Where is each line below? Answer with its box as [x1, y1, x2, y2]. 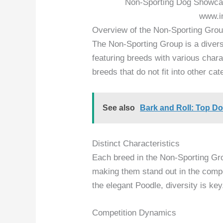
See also [103, 103, 135, 112]
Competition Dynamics [92, 208, 177, 218]
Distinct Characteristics [92, 139, 180, 149]
